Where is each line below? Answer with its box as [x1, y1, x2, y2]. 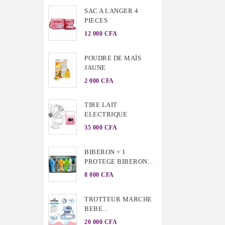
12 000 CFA [84, 30, 117, 37]
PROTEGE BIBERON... [84, 158, 153, 165]
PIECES [84, 16, 107, 24]
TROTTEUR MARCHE [84, 195, 152, 203]
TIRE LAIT [84, 101, 118, 109]
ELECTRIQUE [84, 110, 127, 119]
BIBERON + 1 [84, 148, 126, 156]
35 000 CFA [84, 124, 117, 131]
